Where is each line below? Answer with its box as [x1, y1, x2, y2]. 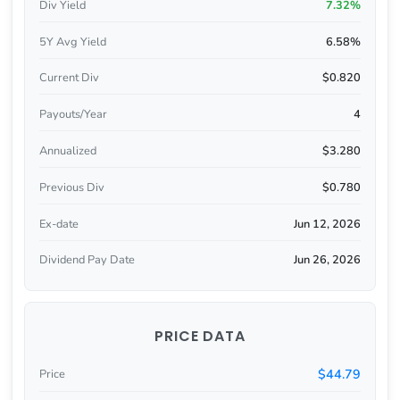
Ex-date [38, 215, 79, 232]
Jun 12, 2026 [294, 215, 362, 232]
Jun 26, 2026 [294, 252, 362, 269]
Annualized [38, 142, 96, 159]
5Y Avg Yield [38, 33, 106, 50]
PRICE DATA [154, 325, 246, 346]
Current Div [38, 70, 99, 87]
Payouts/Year [38, 106, 107, 123]
